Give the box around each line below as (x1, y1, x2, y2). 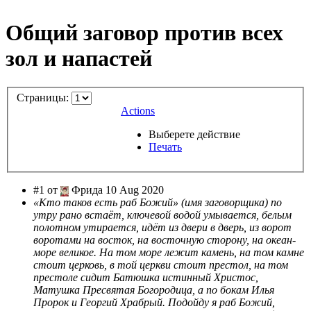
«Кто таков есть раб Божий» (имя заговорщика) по (33, 196, 282, 209)
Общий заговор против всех (6, 20, 283, 46)
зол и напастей (6, 46, 152, 72)
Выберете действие (149, 128, 240, 141)
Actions (121, 105, 155, 117)
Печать (149, 141, 182, 153)
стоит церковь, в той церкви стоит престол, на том (33, 259, 288, 271)
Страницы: (17, 92, 72, 104)
